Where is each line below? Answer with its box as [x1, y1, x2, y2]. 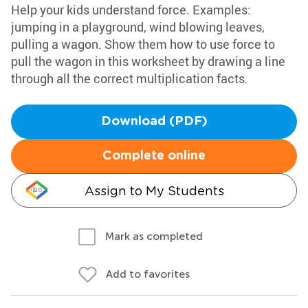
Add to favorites [106, 267, 190, 280]
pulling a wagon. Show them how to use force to [11, 36, 275, 52]
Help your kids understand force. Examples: [11, 1, 251, 18]
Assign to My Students [84, 184, 224, 198]
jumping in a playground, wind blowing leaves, [11, 19, 265, 35]
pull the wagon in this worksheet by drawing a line [11, 53, 285, 69]
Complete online [102, 150, 206, 162]
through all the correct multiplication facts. [11, 70, 248, 87]
